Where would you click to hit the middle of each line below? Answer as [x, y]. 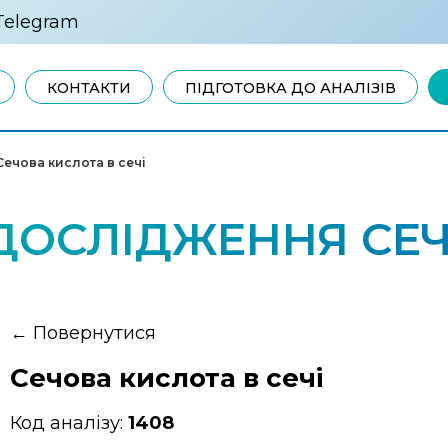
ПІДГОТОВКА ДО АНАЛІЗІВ [291, 87]
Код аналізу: [69, 422]
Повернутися [95, 332]
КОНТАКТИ [88, 87]
